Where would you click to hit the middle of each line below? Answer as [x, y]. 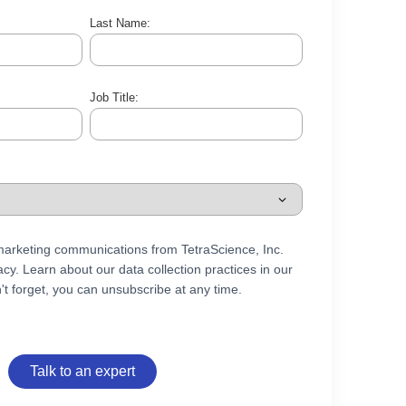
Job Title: [114, 98]
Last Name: [120, 24]
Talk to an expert [82, 371]
